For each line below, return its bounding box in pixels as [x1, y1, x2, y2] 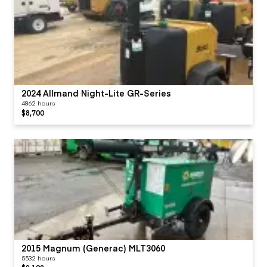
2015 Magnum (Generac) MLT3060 [21, 241, 165, 254]
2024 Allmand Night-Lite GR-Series [21, 86, 171, 99]
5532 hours [21, 253, 55, 262]
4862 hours [21, 98, 55, 107]
